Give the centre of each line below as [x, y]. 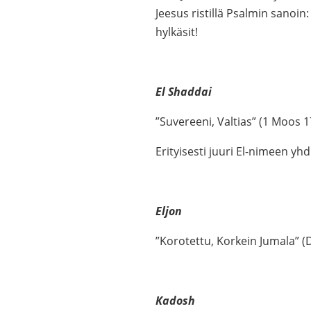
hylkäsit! [177, 32]
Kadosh [175, 301]
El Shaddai [184, 92]
